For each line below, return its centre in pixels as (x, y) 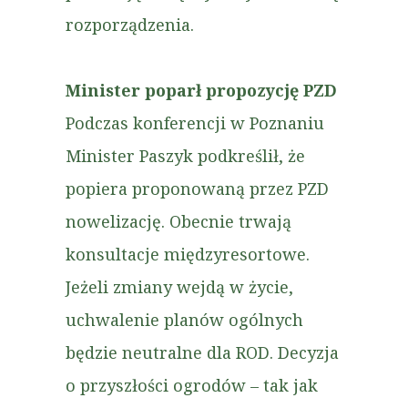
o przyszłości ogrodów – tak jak (192, 385)
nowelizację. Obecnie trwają (178, 221)
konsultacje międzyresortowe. (188, 254)
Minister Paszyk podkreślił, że (185, 156)
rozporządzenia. (130, 25)
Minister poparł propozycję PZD (201, 90)
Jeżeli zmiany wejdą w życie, (179, 287)
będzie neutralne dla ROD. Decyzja (202, 352)
